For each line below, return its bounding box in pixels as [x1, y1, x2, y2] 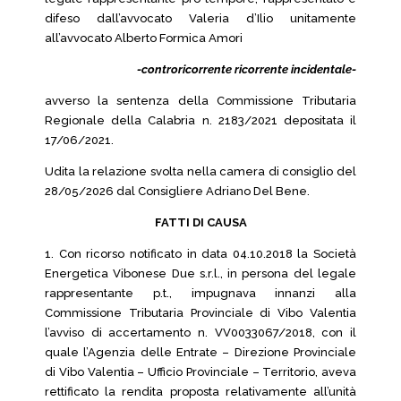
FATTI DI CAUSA [154, 216, 247, 229]
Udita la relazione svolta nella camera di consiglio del [45, 165, 356, 178]
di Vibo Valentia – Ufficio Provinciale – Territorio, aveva [45, 365, 356, 379]
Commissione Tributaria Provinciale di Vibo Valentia [45, 306, 356, 320]
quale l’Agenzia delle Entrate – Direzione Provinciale [45, 346, 356, 359]
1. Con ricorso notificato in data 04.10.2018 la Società [45, 247, 356, 260]
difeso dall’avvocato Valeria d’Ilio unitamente [45, 12, 356, 25]
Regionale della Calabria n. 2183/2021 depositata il [45, 114, 356, 127]
